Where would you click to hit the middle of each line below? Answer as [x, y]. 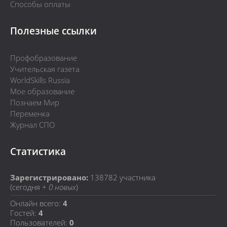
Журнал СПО [32, 125]
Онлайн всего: [36, 203]
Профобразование [44, 58]
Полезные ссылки [53, 31]
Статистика [38, 152]
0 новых [62, 187]
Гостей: [24, 213]
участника [137, 178]
